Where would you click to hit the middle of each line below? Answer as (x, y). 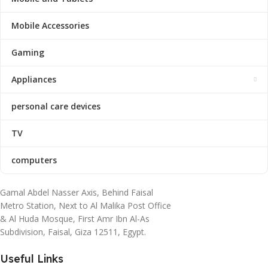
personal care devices (56, 106)
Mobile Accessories (50, 26)
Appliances (34, 80)
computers (34, 160)
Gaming (28, 53)
